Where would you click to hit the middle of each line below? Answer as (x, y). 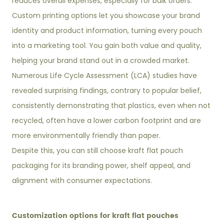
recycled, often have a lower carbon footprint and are (107, 120)
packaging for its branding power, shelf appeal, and (101, 165)
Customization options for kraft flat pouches (95, 216)
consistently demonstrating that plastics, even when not (111, 105)
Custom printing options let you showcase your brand (106, 15)
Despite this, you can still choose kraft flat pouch (98, 150)
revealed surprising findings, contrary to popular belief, (107, 90)
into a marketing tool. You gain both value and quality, (107, 45)
